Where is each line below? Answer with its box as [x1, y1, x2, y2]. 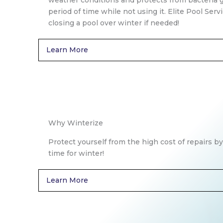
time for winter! [48, 149, 104, 158]
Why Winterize [48, 118, 103, 128]
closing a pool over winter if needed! [48, 18, 179, 28]
